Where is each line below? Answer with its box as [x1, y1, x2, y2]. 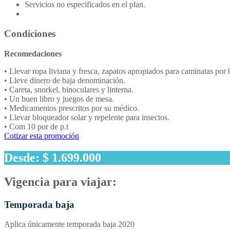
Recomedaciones [4, 49, 62, 58]
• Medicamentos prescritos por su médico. [4, 103, 139, 112]
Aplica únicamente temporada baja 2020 [4, 220, 135, 229]
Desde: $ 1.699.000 [4, 150, 101, 164]
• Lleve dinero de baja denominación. [4, 75, 125, 85]
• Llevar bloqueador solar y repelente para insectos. [4, 112, 169, 122]
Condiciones [4, 28, 55, 40]
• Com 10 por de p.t [4, 122, 68, 131]
